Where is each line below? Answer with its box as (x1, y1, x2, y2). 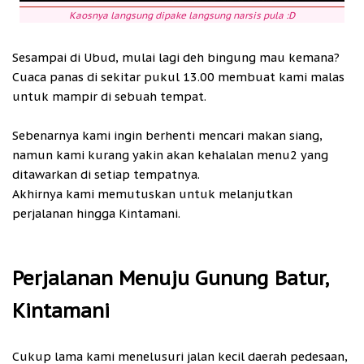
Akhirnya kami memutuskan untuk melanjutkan (12, 186, 292, 202)
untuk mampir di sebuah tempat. (12, 89, 206, 105)
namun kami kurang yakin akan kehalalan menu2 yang (12, 147, 328, 163)
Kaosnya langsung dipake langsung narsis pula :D (69, 8, 295, 21)
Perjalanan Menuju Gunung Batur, (12, 266, 328, 292)
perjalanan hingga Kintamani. (12, 206, 180, 222)
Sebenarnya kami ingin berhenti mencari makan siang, (12, 128, 323, 144)
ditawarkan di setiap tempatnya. (12, 167, 200, 183)
